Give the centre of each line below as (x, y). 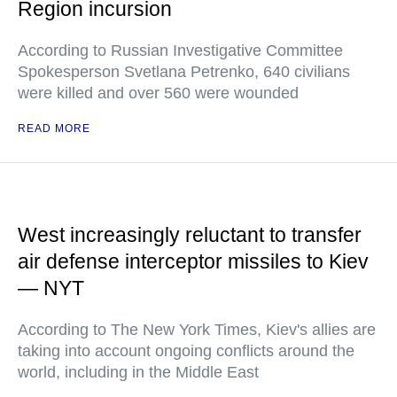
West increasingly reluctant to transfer (190, 235)
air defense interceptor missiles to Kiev (193, 261)
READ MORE (54, 128)
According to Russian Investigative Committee (180, 51)
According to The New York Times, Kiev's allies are (197, 330)
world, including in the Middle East (138, 372)
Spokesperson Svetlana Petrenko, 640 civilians (184, 72)
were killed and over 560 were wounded (158, 93)
